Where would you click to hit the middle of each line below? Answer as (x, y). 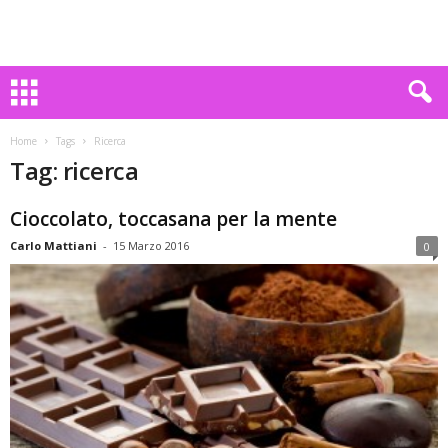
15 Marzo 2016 (151, 245)
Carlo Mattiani (53, 245)
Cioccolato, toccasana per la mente (173, 219)
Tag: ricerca (74, 170)
